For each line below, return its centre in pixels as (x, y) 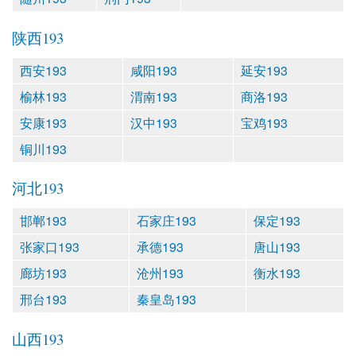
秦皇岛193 (166, 300)
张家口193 (50, 247)
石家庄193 (166, 221)
